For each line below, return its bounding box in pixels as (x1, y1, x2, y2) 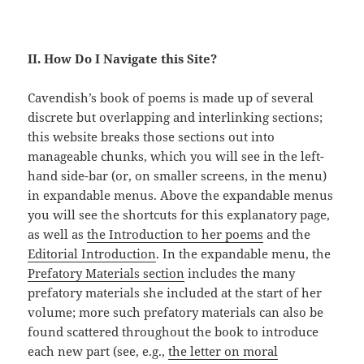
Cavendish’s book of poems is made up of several (28, 89, 314, 106)
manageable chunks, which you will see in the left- (28, 148, 325, 165)
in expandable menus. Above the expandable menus (28, 187, 334, 204)
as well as (28, 226, 88, 243)
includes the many (184, 265, 296, 282)
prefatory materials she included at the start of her (28, 284, 323, 301)
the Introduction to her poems (87, 226, 264, 243)
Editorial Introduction (28, 245, 157, 262)
